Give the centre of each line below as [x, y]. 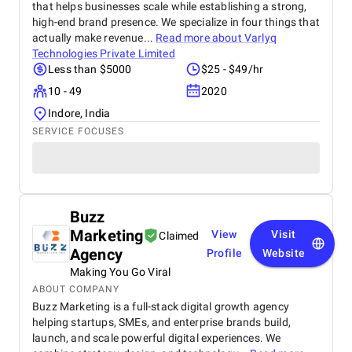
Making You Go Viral [121, 272]
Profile [224, 253]
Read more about [200, 38]
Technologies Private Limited [104, 53]
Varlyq [260, 38]
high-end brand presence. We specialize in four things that [176, 22]
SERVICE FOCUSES [78, 131]
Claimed [179, 236]
